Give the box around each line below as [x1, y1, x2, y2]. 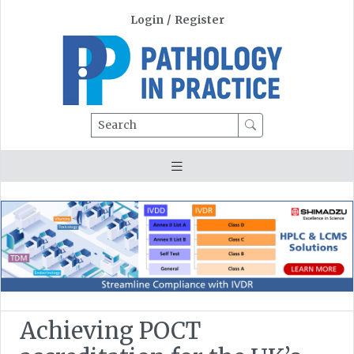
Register [174, 13, 224, 27]
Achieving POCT [20, 316, 201, 345]
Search [90, 113, 129, 126]
